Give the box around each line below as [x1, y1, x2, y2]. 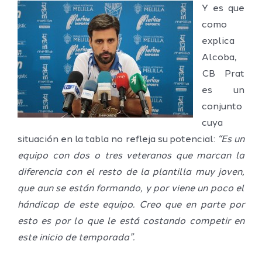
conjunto [202, 102, 242, 112]
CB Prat [202, 69, 244, 79]
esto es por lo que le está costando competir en [18, 216, 244, 226]
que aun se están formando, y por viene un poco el [18, 184, 244, 194]
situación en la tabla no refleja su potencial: [18, 135, 218, 144]
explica [202, 36, 235, 46]
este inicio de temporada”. [18, 233, 135, 243]
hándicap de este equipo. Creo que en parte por [18, 200, 244, 210]
